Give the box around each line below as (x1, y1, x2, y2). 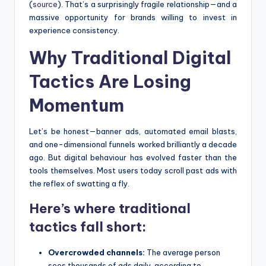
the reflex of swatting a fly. (29, 178, 129, 188)
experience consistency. (29, 25, 119, 35)
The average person (145, 247, 220, 257)
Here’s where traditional (29, 199, 191, 217)
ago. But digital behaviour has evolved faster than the (29, 152, 237, 162)
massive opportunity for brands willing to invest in (29, 12, 237, 22)
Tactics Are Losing (29, 70, 191, 93)
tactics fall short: (29, 218, 146, 235)
